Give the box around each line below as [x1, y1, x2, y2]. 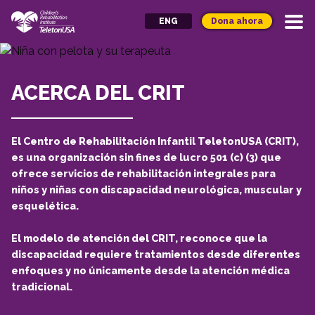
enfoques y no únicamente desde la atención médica [11, 264, 290, 276]
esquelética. [11, 199, 79, 212]
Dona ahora [211, 16, 263, 27]
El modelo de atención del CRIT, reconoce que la [11, 231, 267, 244]
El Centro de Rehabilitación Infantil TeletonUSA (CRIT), [11, 134, 299, 147]
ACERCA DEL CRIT [11, 80, 185, 105]
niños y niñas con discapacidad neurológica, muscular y [11, 183, 302, 195]
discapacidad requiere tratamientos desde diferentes [11, 247, 300, 260]
